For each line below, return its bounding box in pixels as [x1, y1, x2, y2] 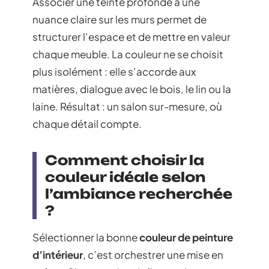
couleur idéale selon [45, 169, 205, 185]
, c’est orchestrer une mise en [83, 248, 223, 261]
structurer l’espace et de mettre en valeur [32, 30, 231, 43]
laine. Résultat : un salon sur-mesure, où [32, 100, 222, 113]
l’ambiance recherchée [45, 186, 232, 202]
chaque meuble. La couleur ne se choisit [32, 47, 223, 61]
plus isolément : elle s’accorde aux [32, 65, 196, 78]
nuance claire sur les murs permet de [32, 13, 207, 26]
